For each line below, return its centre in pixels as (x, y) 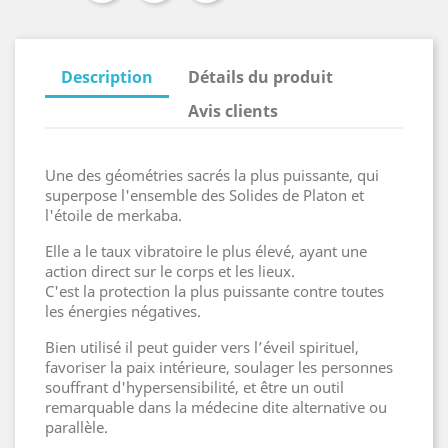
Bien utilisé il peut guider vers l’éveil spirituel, (202, 347)
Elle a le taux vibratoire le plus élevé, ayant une (206, 251)
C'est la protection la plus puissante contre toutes (214, 291)
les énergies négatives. (123, 311)
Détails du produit (261, 77)
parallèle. (76, 427)
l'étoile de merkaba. (113, 215)
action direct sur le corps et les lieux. (170, 271)
